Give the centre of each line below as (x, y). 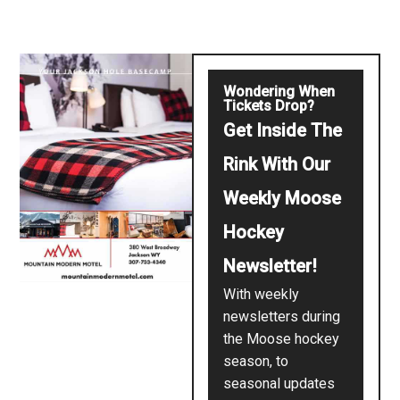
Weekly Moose (283, 199)
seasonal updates (279, 384)
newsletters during (282, 317)
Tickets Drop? (269, 106)
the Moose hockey (282, 339)
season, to (256, 362)
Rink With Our (277, 165)
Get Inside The (283, 131)
